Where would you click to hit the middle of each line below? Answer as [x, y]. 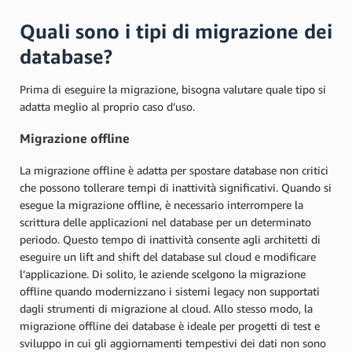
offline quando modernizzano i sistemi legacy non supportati [170, 291]
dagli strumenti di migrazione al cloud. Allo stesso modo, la [166, 308]
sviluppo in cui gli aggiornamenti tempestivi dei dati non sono [173, 343]
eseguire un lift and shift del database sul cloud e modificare [168, 256]
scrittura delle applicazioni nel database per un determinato [165, 222]
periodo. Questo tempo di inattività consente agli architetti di [170, 239]
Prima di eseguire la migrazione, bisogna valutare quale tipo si [173, 89]
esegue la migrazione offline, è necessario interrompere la [161, 204]
